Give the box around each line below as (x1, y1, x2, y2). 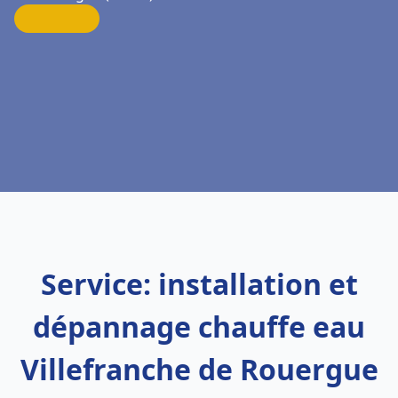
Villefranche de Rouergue (20, 350, 378, 388)
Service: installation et (40, 265, 358, 303)
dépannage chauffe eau (33, 307, 365, 346)
